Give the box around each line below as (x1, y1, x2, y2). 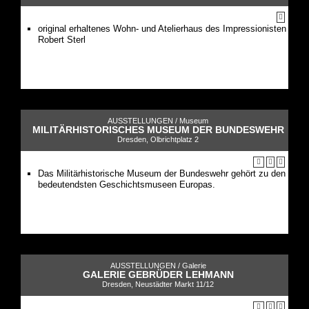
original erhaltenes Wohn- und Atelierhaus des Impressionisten (38, 23, 286, 34)
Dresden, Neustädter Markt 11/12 (102, 279, 214, 288)
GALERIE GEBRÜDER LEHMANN (82, 268, 234, 280)
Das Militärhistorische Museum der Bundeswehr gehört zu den (38, 168, 286, 179)
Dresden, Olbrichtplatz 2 (117, 134, 199, 143)
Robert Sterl (38, 34, 86, 45)
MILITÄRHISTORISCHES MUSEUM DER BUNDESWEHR (32, 123, 284, 135)
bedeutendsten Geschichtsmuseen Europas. (38, 179, 215, 190)
